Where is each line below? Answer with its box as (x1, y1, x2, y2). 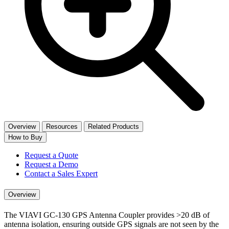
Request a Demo (25, 159, 78, 169)
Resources (46, 122, 78, 130)
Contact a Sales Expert (25, 169, 98, 178)
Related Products (88, 122, 139, 130)
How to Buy (8, 133, 42, 141)
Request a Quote (25, 150, 78, 159)
